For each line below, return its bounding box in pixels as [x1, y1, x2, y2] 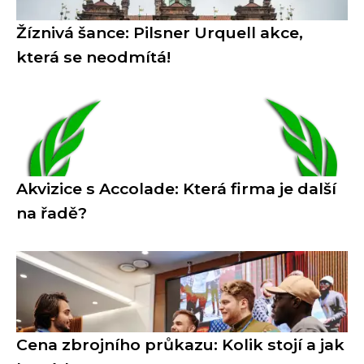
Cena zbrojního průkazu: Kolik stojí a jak [16, 335, 344, 354]
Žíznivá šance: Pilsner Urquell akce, [16, 23, 303, 42]
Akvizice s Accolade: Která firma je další [16, 179, 336, 198]
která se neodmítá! [16, 47, 171, 67]
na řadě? [16, 203, 87, 223]
